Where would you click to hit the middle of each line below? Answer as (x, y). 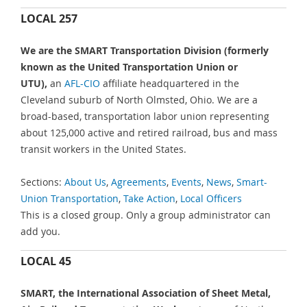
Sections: (42, 182)
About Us (85, 182)
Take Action (149, 199)
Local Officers (211, 199)
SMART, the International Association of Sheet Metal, (146, 293)
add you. (40, 232)
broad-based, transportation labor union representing (145, 116)
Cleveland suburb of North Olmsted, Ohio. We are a (139, 99)
